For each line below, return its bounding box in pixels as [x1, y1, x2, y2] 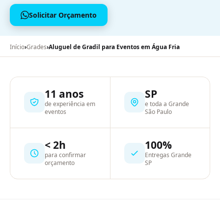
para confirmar [45, 150, 86, 159]
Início [10, 42, 25, 51]
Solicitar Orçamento [29, 10, 97, 20]
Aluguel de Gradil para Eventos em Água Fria [49, 42, 180, 51]
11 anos [45, 86, 83, 101]
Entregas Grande [144, 150, 192, 159]
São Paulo [144, 107, 172, 116]
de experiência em [45, 99, 95, 108]
